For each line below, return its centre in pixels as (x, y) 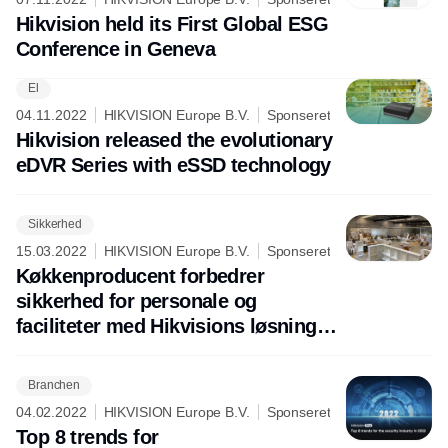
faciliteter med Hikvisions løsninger (175, 325)
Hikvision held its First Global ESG (172, 23)
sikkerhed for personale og (136, 300)
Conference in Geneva (115, 48)
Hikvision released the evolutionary (174, 139)
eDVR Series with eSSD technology (173, 164)
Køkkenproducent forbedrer (140, 275)
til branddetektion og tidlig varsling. (176, 350)
